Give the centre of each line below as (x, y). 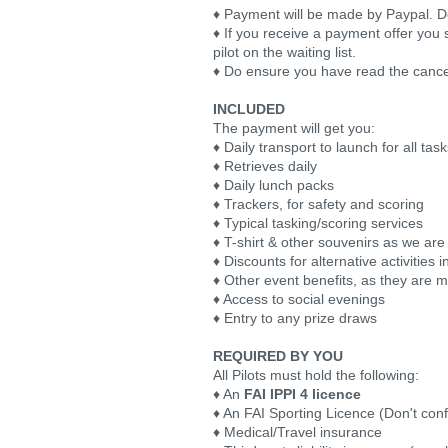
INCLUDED (249, 109)
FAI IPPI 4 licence (302, 394)
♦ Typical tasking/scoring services (318, 223)
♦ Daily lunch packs (273, 185)
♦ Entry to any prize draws (295, 318)
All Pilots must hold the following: (316, 375)
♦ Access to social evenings (299, 299)
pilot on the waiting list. (284, 52)
